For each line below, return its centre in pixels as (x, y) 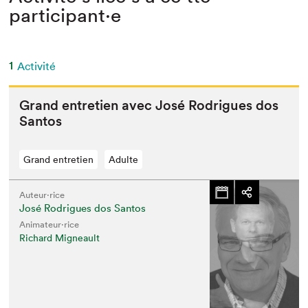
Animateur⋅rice (49, 224)
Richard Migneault (60, 238)
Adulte (124, 159)
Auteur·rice (42, 195)
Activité (37, 66)
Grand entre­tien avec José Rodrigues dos (149, 105)
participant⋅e (65, 15)
